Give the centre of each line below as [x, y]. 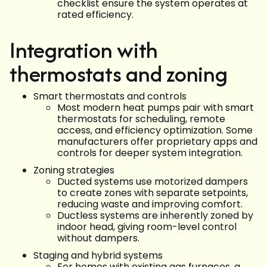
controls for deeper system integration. [150, 153]
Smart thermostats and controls [110, 97]
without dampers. [98, 238]
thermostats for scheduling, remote [141, 119]
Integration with [84, 50]
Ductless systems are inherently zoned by [155, 216]
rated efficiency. [95, 15]
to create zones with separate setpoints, [153, 193]
